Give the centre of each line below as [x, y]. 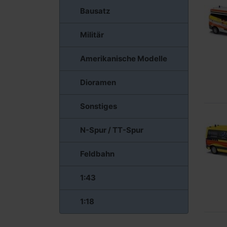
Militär [92, 35]
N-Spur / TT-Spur [112, 130]
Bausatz [95, 11]
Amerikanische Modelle [124, 59]
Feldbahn [97, 154]
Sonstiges [99, 106]
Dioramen [98, 83]
